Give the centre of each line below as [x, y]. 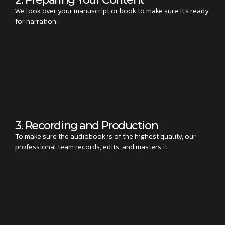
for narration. [36, 22]
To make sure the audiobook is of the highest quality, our [105, 137]
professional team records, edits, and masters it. [92, 147]
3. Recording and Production [87, 126]
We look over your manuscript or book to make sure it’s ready [112, 11]
